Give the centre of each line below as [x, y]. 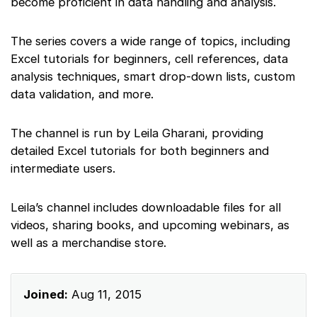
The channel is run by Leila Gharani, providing [137, 133]
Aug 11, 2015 [105, 294]
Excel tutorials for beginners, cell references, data [149, 58]
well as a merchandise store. [88, 242]
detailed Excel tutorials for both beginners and [140, 150]
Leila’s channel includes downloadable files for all [146, 207]
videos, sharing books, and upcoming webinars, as [150, 225]
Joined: [46, 294]
